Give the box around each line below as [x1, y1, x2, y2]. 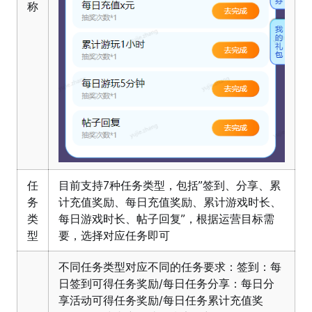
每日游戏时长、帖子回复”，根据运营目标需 [58, 212, 274, 226]
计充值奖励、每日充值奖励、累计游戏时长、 [58, 195, 281, 210]
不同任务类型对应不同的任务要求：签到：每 [58, 260, 281, 274]
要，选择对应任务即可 [58, 228, 170, 243]
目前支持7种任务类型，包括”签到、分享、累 [58, 178, 281, 193]
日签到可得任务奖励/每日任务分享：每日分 [58, 276, 274, 291]
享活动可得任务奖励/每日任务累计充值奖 [58, 293, 263, 308]
